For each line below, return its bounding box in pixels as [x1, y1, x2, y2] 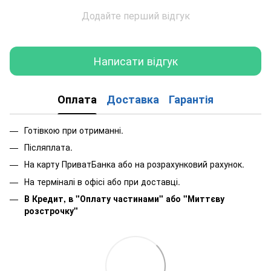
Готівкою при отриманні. [24, 123, 123, 136]
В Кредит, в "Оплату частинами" [24, 192, 163, 205]
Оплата [57, 91, 97, 108]
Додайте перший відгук [81, 8, 190, 22]
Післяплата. [24, 140, 73, 153]
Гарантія [169, 91, 214, 108]
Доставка [106, 91, 159, 108]
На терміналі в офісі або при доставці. [24, 175, 180, 188]
